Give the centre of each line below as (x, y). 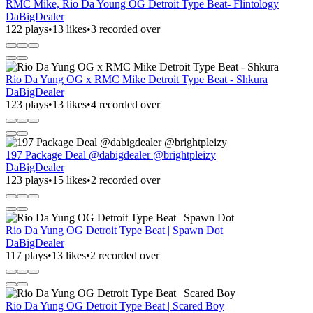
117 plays (27, 255)
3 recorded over (125, 29)
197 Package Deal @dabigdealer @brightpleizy (111, 154)
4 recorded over (125, 104)
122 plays (27, 29)
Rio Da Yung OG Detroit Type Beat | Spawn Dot (114, 230)
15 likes (70, 180)
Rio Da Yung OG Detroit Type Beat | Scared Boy (115, 305)
